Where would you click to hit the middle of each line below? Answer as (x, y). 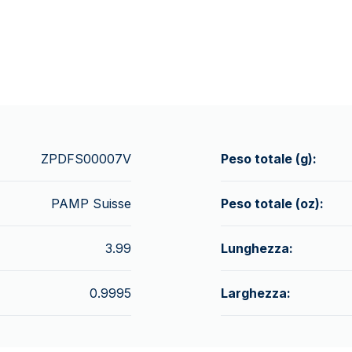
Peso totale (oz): (272, 203)
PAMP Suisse (91, 203)
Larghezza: (256, 293)
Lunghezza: (257, 248)
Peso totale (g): (269, 159)
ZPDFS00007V (86, 159)
